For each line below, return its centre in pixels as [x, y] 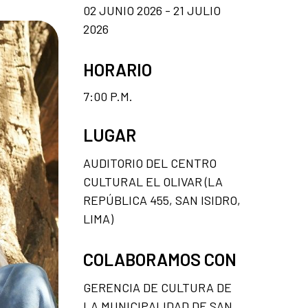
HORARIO [118, 69]
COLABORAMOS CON [160, 259]
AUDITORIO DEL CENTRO [150, 163]
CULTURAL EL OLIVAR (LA [153, 181]
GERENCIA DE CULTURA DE [157, 287]
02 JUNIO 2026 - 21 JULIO [152, 10]
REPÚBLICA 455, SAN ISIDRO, [162, 200]
